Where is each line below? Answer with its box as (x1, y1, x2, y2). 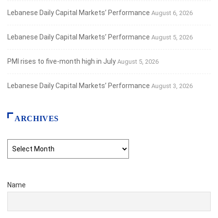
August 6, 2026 (151, 9, 193, 17)
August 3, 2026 (151, 82, 193, 90)
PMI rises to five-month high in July (7, 57, 116, 66)
